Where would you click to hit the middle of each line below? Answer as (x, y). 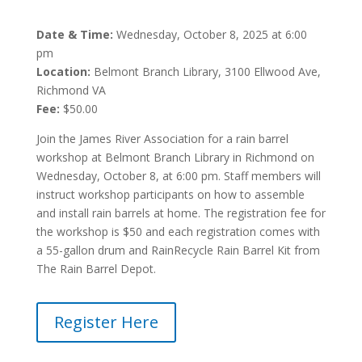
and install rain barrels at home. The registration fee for (181, 213)
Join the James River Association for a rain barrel (162, 138)
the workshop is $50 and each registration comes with (178, 231)
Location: (63, 71)
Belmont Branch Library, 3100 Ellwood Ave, (205, 71)
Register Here (106, 322)
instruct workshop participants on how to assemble (170, 194)
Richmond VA (72, 90)
